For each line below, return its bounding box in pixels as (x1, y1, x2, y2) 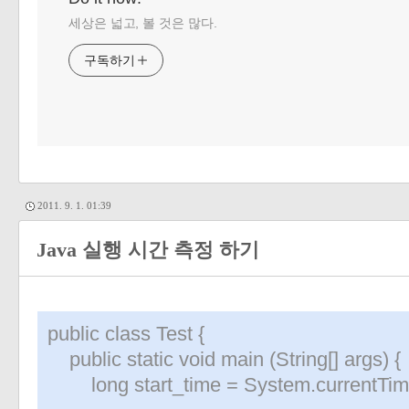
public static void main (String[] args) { (47, 348, 401, 371)
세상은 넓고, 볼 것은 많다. (68, 16, 217, 30)
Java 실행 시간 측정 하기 (37, 239, 259, 261)
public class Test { (47, 322, 204, 345)
